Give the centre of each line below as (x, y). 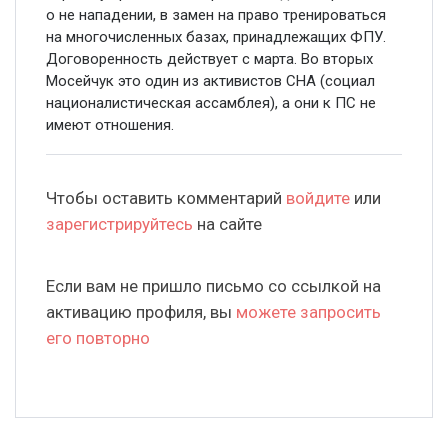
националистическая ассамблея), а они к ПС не (211, 102)
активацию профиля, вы (141, 311)
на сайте (227, 223)
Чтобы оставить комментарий (166, 197)
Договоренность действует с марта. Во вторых (209, 58)
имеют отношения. (110, 124)
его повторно (98, 337)
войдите (318, 197)
